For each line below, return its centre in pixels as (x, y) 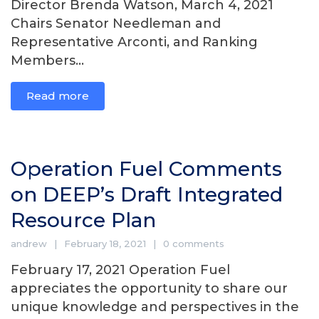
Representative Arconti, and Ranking (134, 42)
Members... (47, 61)
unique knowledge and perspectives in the (155, 307)
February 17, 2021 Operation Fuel (120, 270)
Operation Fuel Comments (146, 169)
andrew (29, 244)
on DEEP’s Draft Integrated (147, 194)
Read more (58, 96)
